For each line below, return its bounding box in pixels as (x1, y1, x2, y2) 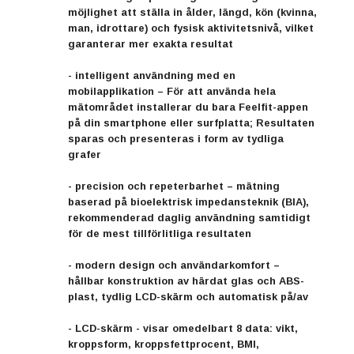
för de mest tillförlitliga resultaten (68, 227, 251, 239)
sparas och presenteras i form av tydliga (68, 132, 284, 145)
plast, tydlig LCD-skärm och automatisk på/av (68, 290, 308, 303)
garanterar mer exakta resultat (68, 37, 233, 50)
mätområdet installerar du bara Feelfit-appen (68, 100, 308, 113)
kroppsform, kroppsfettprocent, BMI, (68, 337, 259, 350)
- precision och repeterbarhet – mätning (68, 179, 280, 192)
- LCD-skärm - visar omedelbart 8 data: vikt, (68, 322, 298, 334)
